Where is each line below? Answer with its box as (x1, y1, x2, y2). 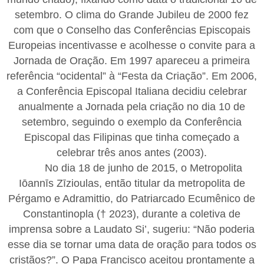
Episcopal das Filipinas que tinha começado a (24, 131, 240, 143)
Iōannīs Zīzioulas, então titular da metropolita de (18, 177, 245, 189)
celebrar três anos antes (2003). (57, 146, 207, 159)
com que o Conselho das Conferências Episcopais (13, 24, 250, 36)
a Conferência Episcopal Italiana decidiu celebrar (16, 85, 247, 97)
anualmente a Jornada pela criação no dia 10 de (18, 100, 246, 113)
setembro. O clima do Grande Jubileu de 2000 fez (15, 8, 249, 21)
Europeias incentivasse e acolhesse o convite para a (8, 39, 256, 51)
